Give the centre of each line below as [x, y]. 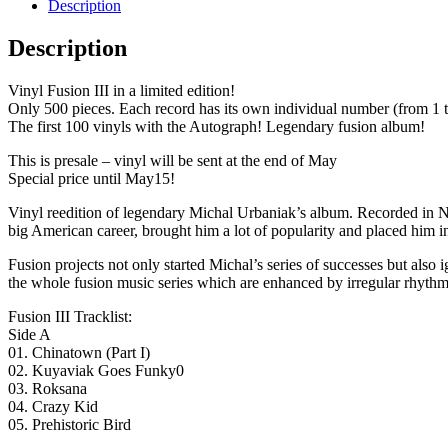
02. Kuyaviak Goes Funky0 [96, 370]
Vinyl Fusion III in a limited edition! [121, 90]
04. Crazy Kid [53, 406]
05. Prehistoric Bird [69, 424]
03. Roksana [47, 388]
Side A [29, 334]
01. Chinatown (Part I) [79, 352]
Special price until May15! [91, 178]
